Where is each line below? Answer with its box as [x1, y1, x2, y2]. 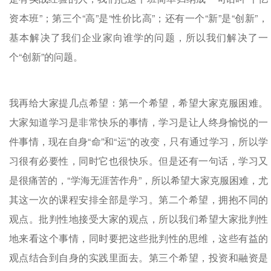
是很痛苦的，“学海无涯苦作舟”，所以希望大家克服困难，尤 [9, 172, 268, 187]
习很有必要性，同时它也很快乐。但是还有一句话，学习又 [9, 153, 268, 168]
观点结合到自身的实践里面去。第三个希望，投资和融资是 [9, 250, 268, 264]
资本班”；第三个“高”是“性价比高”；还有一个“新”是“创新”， [9, 10, 268, 25]
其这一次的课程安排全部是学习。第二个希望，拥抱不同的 [9, 192, 268, 206]
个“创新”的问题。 [9, 49, 83, 64]
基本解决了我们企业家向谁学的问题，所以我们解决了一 [9, 30, 268, 44]
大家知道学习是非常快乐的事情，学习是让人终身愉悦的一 [9, 114, 268, 129]
